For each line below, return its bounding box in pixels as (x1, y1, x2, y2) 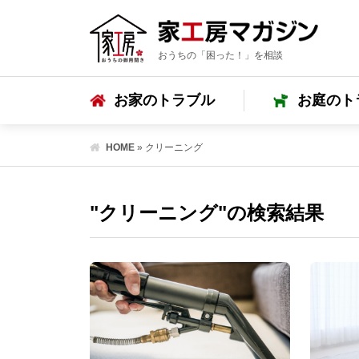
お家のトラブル (114, 92, 215, 109)
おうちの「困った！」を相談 (158, 50, 283, 62)
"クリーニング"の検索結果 (90, 202, 324, 224)
